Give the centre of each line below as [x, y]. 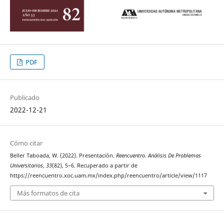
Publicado [24, 97]
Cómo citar [26, 143]
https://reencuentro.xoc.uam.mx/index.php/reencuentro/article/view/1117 [108, 175]
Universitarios [26, 165]
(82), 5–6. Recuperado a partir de [94, 165]
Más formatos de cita [48, 193]
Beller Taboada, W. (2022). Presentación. [63, 155]
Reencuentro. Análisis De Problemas [158, 155]
